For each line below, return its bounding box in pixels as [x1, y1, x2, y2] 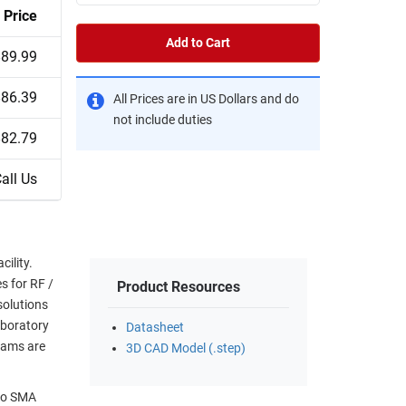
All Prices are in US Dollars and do [113, 91, 299, 107]
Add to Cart [166, 34, 230, 51]
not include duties [113, 111, 212, 128]
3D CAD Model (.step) [126, 341, 246, 357]
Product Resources [117, 278, 240, 296]
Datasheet [126, 320, 184, 336]
